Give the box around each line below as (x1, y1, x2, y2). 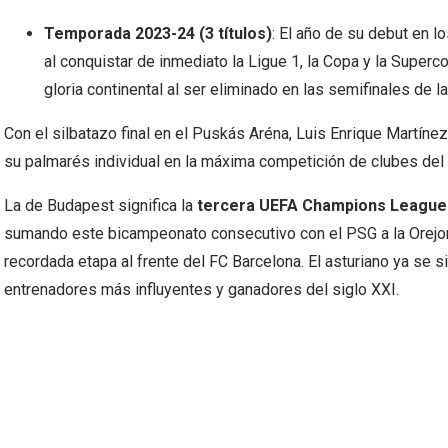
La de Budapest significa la (4, 195, 197, 215)
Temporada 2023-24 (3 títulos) (44, 23, 272, 43)
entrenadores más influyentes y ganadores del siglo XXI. (4, 279, 399, 299)
